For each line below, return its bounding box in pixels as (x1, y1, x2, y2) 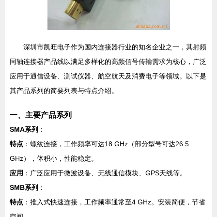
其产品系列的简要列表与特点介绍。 (10, 87, 118, 94)
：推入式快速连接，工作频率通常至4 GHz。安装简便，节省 (23, 198, 205, 206)
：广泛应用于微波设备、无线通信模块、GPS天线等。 (23, 169, 186, 177)
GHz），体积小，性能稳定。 (10, 155, 98, 162)
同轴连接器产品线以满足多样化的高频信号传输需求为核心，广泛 (10, 58, 206, 65)
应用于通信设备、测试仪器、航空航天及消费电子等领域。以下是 (10, 72, 206, 80)
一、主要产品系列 (10, 110, 72, 119)
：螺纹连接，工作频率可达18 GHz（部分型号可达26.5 (23, 140, 189, 148)
